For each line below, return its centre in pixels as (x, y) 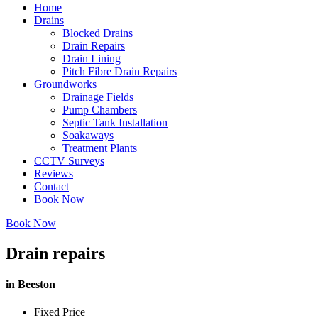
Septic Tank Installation (115, 122)
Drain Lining (92, 59)
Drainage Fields (98, 97)
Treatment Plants (100, 148)
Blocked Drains (98, 33)
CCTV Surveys (69, 161)
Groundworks (65, 84)
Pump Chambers (100, 110)
